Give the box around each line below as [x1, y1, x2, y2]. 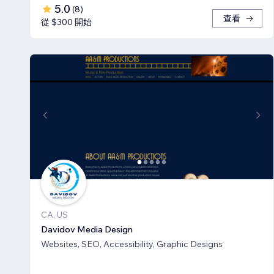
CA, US [41, 209, 68, 220]
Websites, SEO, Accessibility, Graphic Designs [103, 238, 223, 250]
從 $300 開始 [41, 16, 92, 28]
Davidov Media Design [41, 223, 133, 235]
